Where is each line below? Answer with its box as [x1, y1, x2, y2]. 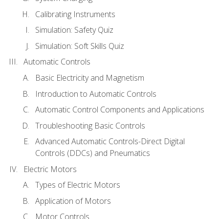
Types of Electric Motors [35, 179, 120, 191]
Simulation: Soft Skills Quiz [35, 40, 124, 51]
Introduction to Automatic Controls [35, 88, 156, 99]
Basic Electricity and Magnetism [35, 72, 144, 83]
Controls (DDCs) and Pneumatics [35, 148, 150, 159]
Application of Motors [35, 195, 111, 206]
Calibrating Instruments [35, 8, 115, 20]
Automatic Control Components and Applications [35, 104, 204, 115]
